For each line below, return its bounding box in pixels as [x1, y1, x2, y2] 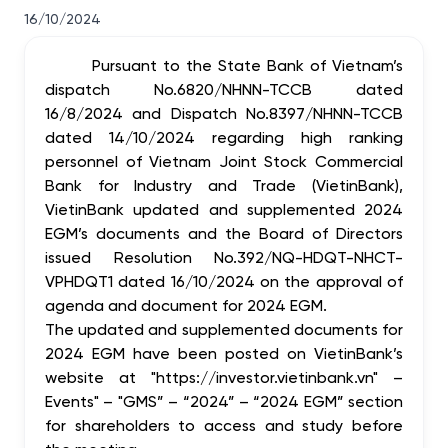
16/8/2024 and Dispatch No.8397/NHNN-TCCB [45, 102, 403, 123]
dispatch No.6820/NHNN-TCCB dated [45, 78, 403, 99]
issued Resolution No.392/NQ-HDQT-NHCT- [45, 246, 403, 267]
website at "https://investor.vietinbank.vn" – [45, 366, 403, 387]
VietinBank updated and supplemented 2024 [45, 198, 403, 219]
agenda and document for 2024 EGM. [45, 294, 327, 315]
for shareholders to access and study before [45, 414, 403, 435]
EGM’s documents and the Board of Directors [45, 222, 403, 243]
